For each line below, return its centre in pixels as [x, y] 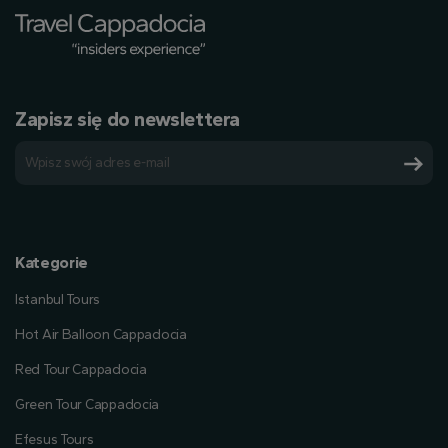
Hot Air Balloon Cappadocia [101, 334]
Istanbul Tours [58, 299]
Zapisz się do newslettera [127, 119]
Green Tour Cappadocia [87, 404]
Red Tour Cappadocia [81, 369]
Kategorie [52, 262]
